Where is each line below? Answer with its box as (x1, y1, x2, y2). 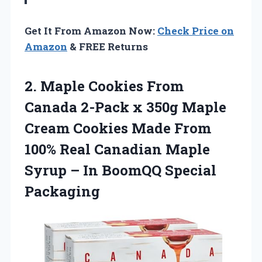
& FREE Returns (67, 40, 148, 54)
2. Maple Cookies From (25, 77, 184, 96)
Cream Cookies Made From (25, 119, 211, 138)
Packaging (25, 182, 100, 201)
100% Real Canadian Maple (25, 140, 210, 159)
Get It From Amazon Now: (25, 24, 157, 38)
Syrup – (25, 161, 83, 180)
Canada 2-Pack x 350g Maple (25, 98, 226, 117)
